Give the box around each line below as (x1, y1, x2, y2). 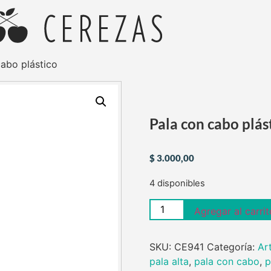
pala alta (149, 255, 189, 267)
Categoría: (206, 240, 258, 253)
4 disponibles (149, 178, 205, 189)
